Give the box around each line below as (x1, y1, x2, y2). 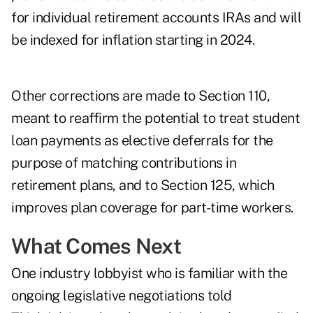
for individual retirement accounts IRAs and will (11, 9, 301, 27)
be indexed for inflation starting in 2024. (11, 31, 254, 49)
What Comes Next (11, 233, 181, 259)
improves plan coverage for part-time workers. (11, 199, 293, 217)
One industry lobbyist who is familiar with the (11, 265, 287, 282)
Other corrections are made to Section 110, (11, 87, 270, 105)
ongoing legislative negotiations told (11, 287, 232, 305)
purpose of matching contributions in (11, 154, 236, 172)
